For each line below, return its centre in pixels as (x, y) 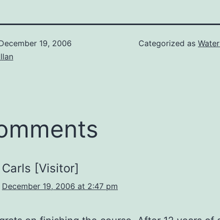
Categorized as (168, 43)
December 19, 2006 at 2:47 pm (60, 186)
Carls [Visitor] (41, 168)
